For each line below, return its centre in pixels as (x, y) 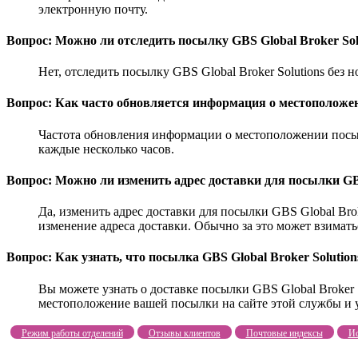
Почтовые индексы (284, 333)
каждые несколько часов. (106, 149)
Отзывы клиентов (184, 333)
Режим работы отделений (72, 333)
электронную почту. (93, 9)
